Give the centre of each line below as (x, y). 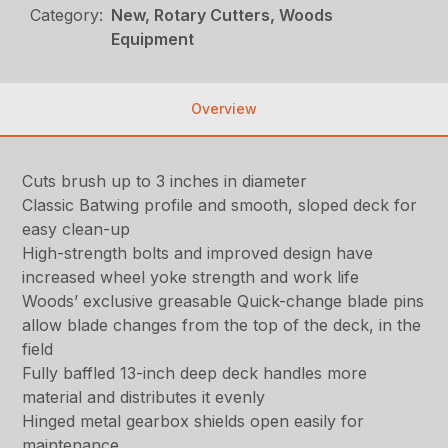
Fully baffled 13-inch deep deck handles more (195, 372)
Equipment (153, 38)
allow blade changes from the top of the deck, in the (222, 324)
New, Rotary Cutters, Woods (222, 14)
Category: (67, 14)
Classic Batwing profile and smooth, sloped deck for (220, 204)
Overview (224, 108)
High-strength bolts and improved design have (198, 252)
